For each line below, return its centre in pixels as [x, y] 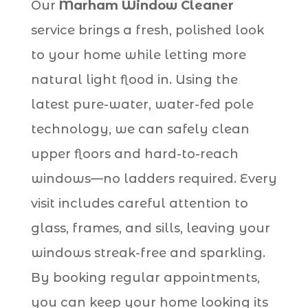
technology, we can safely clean [140, 129]
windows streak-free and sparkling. [148, 253]
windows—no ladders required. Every [154, 178]
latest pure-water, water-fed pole [142, 104]
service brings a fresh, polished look [147, 30]
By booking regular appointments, [145, 277]
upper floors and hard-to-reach [134, 154]
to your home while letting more [138, 55]
